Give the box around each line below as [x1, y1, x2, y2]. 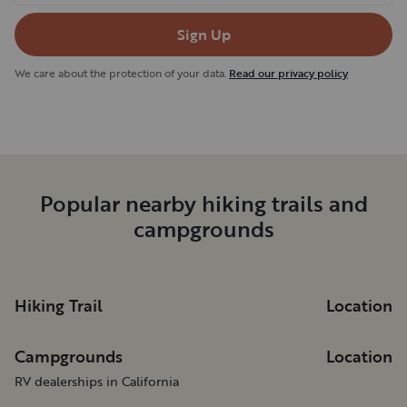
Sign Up [176, 23, 231, 45]
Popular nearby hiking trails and [39, 186, 368, 219]
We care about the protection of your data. [15, 64, 226, 81]
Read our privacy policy [229, 64, 348, 81]
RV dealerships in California [15, 371, 179, 391]
